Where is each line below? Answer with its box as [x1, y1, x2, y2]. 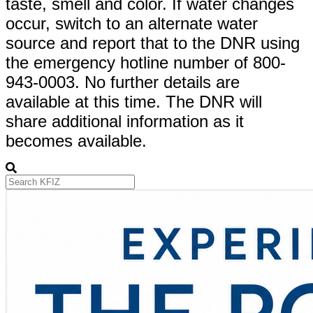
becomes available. [6, 131, 147, 150]
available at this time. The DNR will [6, 92, 262, 111]
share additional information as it [6, 111, 244, 131]
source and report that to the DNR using [6, 33, 300, 52]
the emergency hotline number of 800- [6, 52, 286, 72]
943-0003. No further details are [6, 72, 240, 92]
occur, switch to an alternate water [6, 13, 258, 33]
